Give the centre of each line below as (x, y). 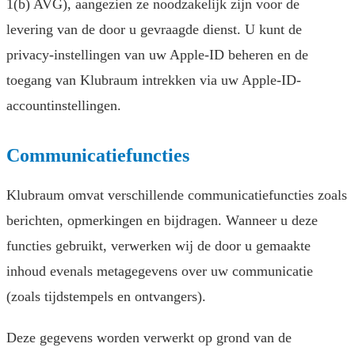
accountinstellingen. (64, 106)
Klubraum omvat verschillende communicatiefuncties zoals (177, 195)
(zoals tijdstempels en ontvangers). (106, 297)
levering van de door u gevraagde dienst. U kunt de (154, 30)
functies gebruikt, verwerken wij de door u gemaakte (158, 246)
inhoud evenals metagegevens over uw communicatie (160, 271)
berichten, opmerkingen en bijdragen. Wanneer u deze (162, 221)
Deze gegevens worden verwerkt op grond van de (149, 338)
